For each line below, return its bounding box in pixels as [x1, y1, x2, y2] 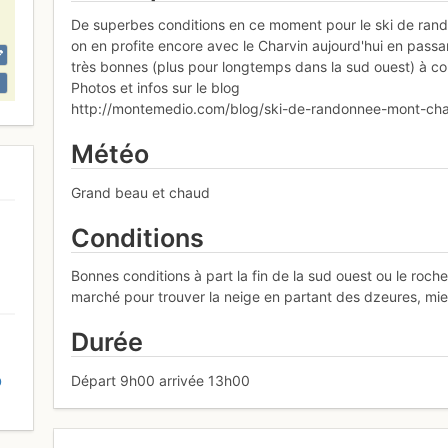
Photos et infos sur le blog [71, 79, 241, 97]
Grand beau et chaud [71, 183, 211, 201]
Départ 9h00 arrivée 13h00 [71, 371, 251, 389]
